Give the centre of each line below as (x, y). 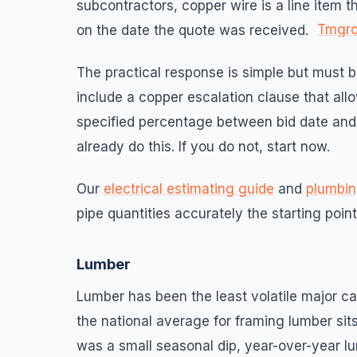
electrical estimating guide (189, 188)
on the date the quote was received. (194, 30)
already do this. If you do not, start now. (203, 146)
